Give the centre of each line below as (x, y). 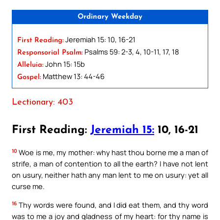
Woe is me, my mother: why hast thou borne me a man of (113, 152)
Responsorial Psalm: (50, 53)
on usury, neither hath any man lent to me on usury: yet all (110, 175)
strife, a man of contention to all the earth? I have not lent (110, 164)
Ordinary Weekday (110, 17)
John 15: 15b (64, 64)
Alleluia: (30, 65)
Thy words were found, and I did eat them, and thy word (112, 205)
